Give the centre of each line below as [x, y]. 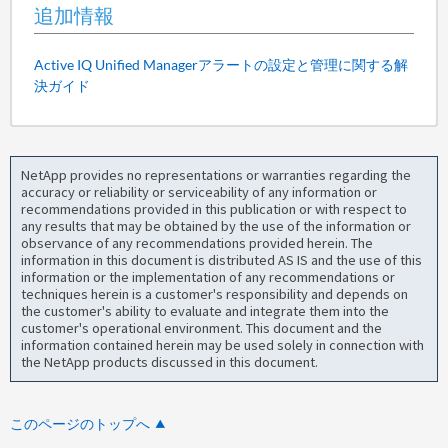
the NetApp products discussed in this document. [170, 361]
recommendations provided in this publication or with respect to [214, 208]
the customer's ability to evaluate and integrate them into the [205, 310]
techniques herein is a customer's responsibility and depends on [215, 293]
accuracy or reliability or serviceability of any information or [199, 191]
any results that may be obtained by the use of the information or [216, 225]
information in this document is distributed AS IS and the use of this [222, 259]
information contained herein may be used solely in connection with [223, 344]
